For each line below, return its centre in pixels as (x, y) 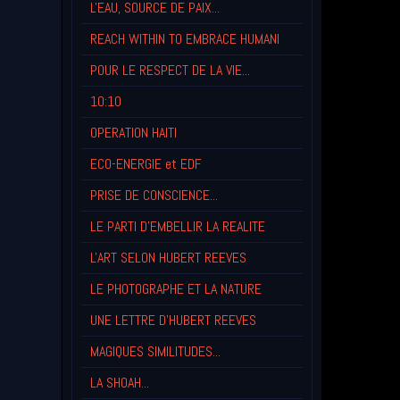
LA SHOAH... (119, 383)
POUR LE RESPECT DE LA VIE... (170, 71)
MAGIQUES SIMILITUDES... (155, 352)
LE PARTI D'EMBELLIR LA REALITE (177, 227)
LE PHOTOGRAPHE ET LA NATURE (175, 289)
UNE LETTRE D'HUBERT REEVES (173, 321)
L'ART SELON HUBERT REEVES (168, 258)
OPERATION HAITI (133, 133)
